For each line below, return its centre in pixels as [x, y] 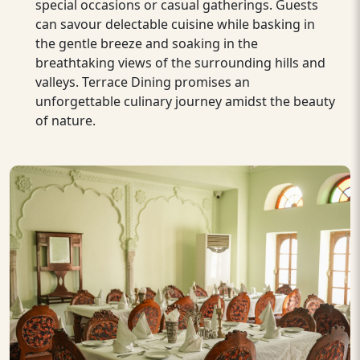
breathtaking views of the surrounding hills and [180, 62]
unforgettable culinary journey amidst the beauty [185, 101]
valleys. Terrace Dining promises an [143, 82]
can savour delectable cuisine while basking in [175, 24]
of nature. [65, 120]
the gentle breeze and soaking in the [147, 43]
